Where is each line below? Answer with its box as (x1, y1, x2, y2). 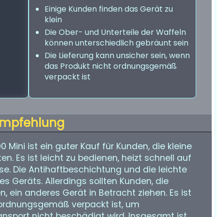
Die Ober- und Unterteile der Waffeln (45, 27, 186, 38)
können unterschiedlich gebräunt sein (45, 37, 188, 48)
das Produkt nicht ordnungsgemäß (45, 61, 177, 72)
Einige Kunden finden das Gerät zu (45, 3, 173, 15)
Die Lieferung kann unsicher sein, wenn (45, 50, 190, 61)
